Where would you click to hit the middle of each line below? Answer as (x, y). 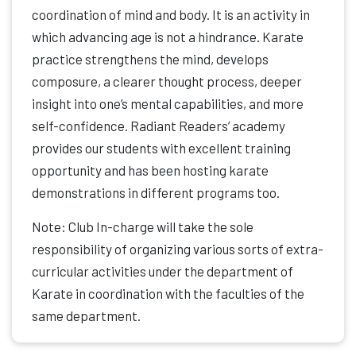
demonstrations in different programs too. (156, 193)
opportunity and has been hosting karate (150, 170)
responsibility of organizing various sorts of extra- (178, 249)
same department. (86, 316)
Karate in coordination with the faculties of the (168, 294)
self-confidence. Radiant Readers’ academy (159, 126)
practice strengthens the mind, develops (150, 59)
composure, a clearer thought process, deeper (167, 81)
